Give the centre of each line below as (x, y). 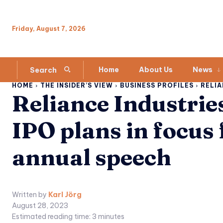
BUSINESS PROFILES (157, 86)
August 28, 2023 (40, 206)
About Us (156, 70)
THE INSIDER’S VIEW (77, 86)
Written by (29, 195)
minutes (111, 217)
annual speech (92, 157)
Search (43, 70)
